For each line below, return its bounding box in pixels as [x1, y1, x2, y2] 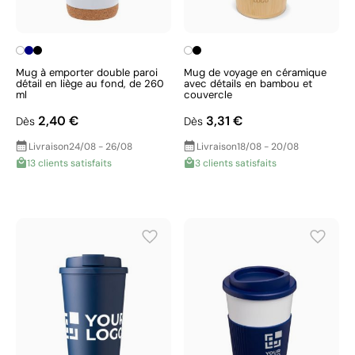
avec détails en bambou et [184, 77, 312, 90]
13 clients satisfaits [27, 157, 112, 170]
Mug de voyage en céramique [184, 66, 326, 79]
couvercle [184, 88, 232, 101]
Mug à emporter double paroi [16, 66, 158, 79]
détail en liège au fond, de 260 [16, 77, 164, 90]
